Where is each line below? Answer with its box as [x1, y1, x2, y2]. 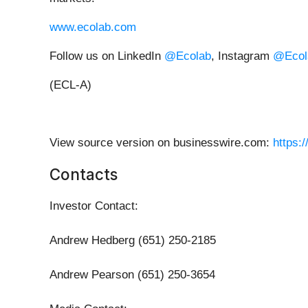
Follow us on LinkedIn [49, 49, 164, 63]
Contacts [49, 165, 118, 184]
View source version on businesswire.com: [49, 136, 273, 150]
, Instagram [211, 49, 273, 63]
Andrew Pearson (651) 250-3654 [49, 268, 215, 282]
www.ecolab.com [49, 21, 136, 34]
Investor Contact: [49, 199, 138, 213]
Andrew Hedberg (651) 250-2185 [49, 234, 216, 247]
